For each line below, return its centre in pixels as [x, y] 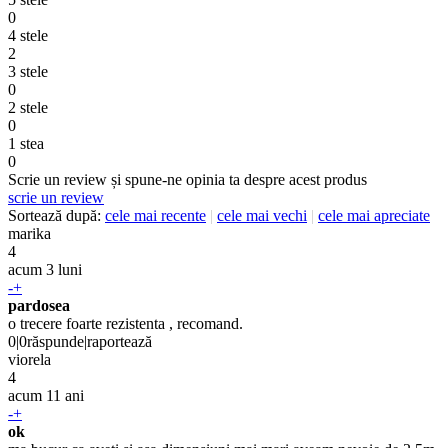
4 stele [28, 36]
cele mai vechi [262, 216]
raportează [119, 342]
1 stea [26, 144]
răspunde [55, 342]
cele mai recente [155, 216]
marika [29, 234]
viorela [29, 360]
